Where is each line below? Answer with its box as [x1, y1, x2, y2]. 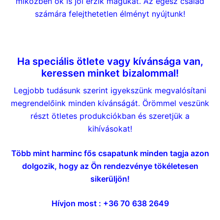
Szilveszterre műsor [62, 31, 158, 44]
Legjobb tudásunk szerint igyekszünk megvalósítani [14, 85, 206, 95]
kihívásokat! [88, 123, 132, 134]
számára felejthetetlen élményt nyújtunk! [35, 8, 185, 19]
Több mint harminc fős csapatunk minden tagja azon [11, 148, 209, 158]
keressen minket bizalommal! [41, 67, 179, 79]
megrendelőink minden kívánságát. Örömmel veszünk [11, 98, 209, 108]
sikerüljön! [90, 173, 130, 184]
